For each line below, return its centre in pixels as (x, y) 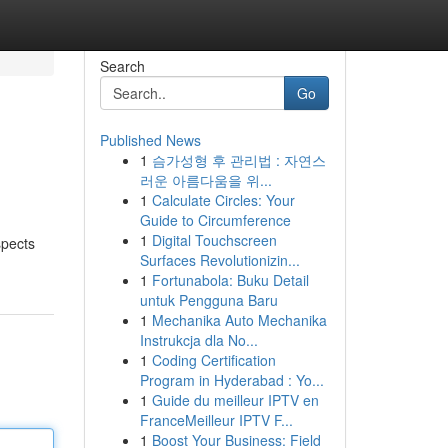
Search (122, 66)
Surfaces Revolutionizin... (219, 260)
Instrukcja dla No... (198, 340)
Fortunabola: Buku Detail (230, 280)
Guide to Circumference (215, 220)
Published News (150, 140)
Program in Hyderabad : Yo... (231, 380)
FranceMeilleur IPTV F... (216, 420)
